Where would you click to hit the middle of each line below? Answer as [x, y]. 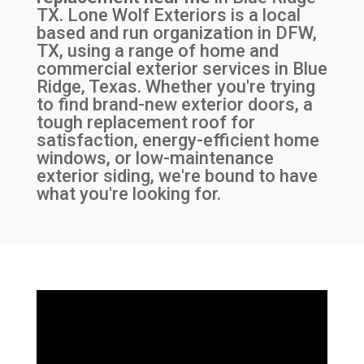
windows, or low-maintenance [155, 158]
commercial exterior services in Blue [182, 69]
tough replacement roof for [145, 123]
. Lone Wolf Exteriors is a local [180, 15]
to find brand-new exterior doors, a [174, 105]
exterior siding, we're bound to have [177, 176]
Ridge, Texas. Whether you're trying [175, 87]
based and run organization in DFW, [176, 33]
